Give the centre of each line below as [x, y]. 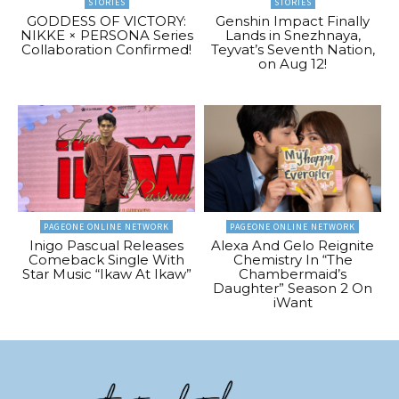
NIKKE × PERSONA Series [106, 36]
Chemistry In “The [293, 259]
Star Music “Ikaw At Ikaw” [106, 273]
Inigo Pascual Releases [106, 245]
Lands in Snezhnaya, [293, 36]
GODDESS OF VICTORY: [106, 21]
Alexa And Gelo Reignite [293, 245]
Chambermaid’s [293, 273]
